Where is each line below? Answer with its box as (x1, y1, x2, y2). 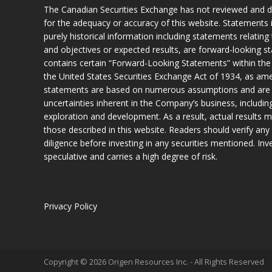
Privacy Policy (44, 200, 97, 212)
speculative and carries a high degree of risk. (44, 151, 217, 162)
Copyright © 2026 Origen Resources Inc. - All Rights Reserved (44, 256, 264, 267)
